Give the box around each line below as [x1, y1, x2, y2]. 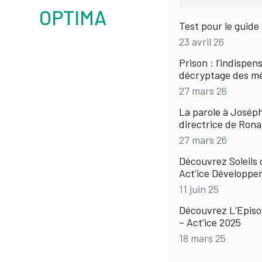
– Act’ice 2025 [179, 216, 242, 229]
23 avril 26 [179, 35, 225, 48]
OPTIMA [39, 5, 107, 29]
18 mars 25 [179, 232, 226, 244]
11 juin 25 [179, 182, 219, 195]
